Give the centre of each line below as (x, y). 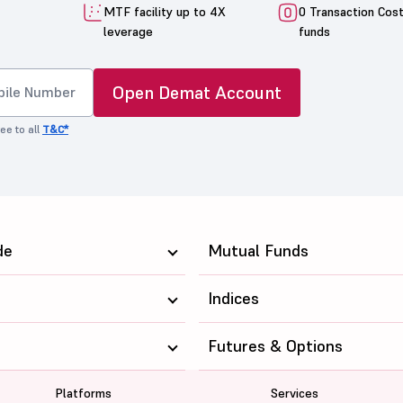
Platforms (84, 393)
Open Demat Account (197, 92)
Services (294, 393)
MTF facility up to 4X (165, 11)
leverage (128, 31)
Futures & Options (275, 345)
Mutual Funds (258, 250)
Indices (233, 298)
